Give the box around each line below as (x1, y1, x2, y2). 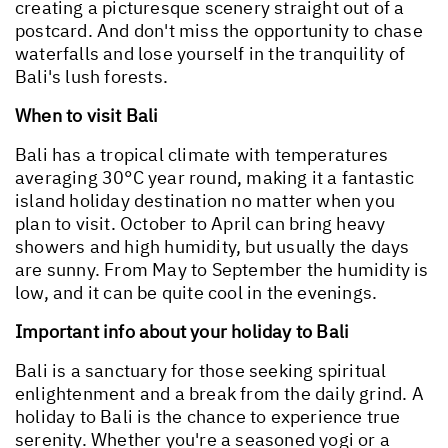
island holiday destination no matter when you (15, 188, 396, 212)
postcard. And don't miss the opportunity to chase (15, 18, 423, 42)
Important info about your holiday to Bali (15, 319, 350, 343)
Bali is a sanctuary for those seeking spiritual (15, 358, 387, 382)
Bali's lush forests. (15, 64, 168, 88)
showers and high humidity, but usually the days (15, 234, 410, 258)
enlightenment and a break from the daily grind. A (15, 381, 424, 405)
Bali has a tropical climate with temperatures (15, 142, 389, 166)
